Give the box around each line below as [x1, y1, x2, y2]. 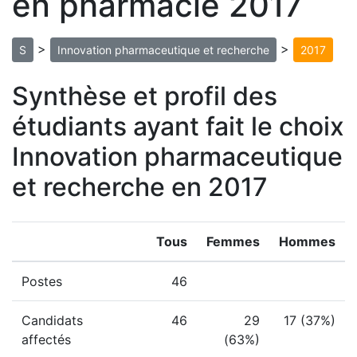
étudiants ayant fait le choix [12, 111, 344, 142]
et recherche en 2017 [12, 171, 268, 202]
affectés [22, 331, 71, 347]
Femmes [206, 233, 260, 249]
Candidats [22, 312, 83, 328]
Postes [22, 273, 62, 289]
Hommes [279, 233, 335, 249]
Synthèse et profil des [12, 80, 277, 112]
